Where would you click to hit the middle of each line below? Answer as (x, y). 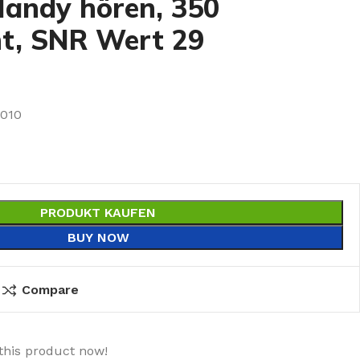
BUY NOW (98, 237)
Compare (50, 290)
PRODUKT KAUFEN (98, 213)
